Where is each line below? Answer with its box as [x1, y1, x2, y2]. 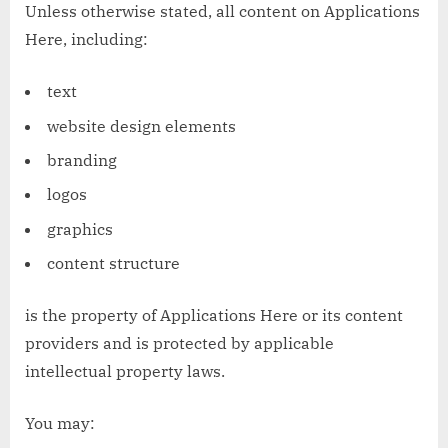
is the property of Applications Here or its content [25, 305, 403, 326]
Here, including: [25, 29, 148, 50]
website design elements [47, 115, 236, 136]
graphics [47, 218, 113, 239]
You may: [25, 413, 95, 434]
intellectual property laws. [25, 361, 225, 382]
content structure [47, 253, 180, 274]
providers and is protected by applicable [25, 333, 334, 354]
